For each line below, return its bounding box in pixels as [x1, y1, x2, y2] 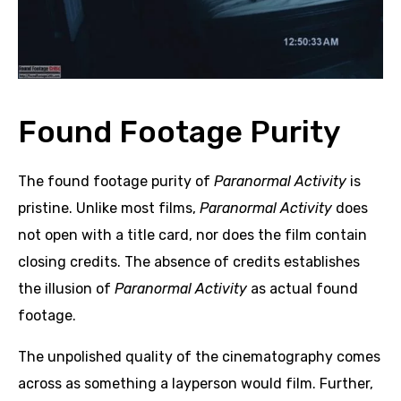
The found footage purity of [18, 173, 214, 191]
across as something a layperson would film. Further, [18, 375, 373, 393]
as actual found [251, 280, 358, 298]
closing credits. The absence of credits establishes [18, 253, 360, 271]
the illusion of [18, 280, 115, 298]
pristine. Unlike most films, [18, 200, 200, 218]
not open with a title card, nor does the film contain [18, 226, 367, 244]
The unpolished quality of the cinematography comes [18, 348, 380, 366]
